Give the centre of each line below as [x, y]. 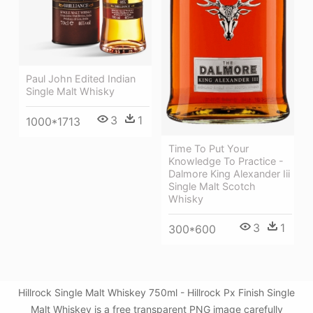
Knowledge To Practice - [226, 161]
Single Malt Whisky [70, 91]
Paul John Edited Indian [81, 78]
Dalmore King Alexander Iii [229, 174]
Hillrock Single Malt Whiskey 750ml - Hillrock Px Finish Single [156, 292]
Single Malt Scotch [212, 187]
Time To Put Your [209, 149]
